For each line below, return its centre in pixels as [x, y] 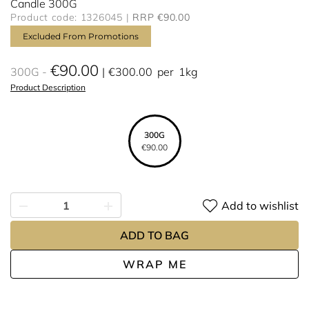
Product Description [48, 87]
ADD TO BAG [154, 235]
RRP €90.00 [161, 17]
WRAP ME [154, 264]
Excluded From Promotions [81, 36]
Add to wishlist [260, 205]
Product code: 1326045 [67, 17]
